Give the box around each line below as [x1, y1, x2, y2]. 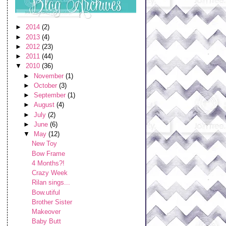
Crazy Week [31, 169, 68, 177]
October [33, 81, 59, 89]
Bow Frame [31, 149, 65, 157]
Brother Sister [31, 198, 72, 206]
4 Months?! [31, 159, 65, 167]
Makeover [31, 208, 61, 215]
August [33, 101, 56, 109]
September [33, 91, 68, 99]
